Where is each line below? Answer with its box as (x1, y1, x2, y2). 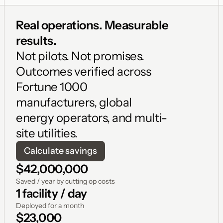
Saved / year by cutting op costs (16, 177, 115, 186)
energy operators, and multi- (16, 111, 167, 125)
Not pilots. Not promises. (16, 49, 145, 63)
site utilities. (16, 126, 78, 140)
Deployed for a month (16, 201, 84, 210)
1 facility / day (16, 186, 87, 201)
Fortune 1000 (16, 80, 88, 94)
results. (16, 33, 59, 48)
